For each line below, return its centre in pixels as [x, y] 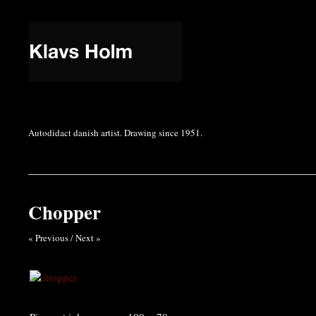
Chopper [65, 212]
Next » [88, 238]
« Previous [48, 238]
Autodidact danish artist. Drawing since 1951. [115, 133]
